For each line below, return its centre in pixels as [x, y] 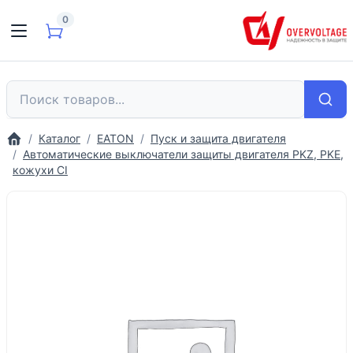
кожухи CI [40, 170]
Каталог [59, 138]
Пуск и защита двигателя [218, 138]
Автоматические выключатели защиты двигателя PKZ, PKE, [183, 154]
